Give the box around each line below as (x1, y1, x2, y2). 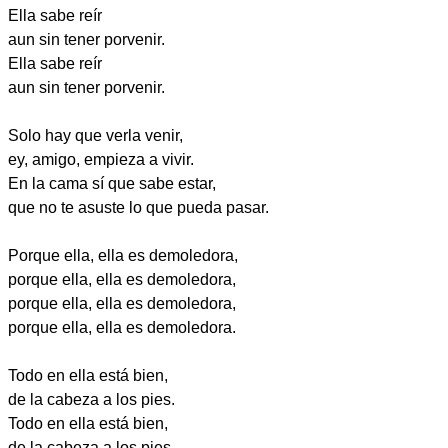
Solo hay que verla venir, (8, 126, 183, 144)
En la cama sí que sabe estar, (8, 174, 216, 192)
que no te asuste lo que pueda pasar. (8, 198, 269, 216)
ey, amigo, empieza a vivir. (8, 150, 194, 168)
